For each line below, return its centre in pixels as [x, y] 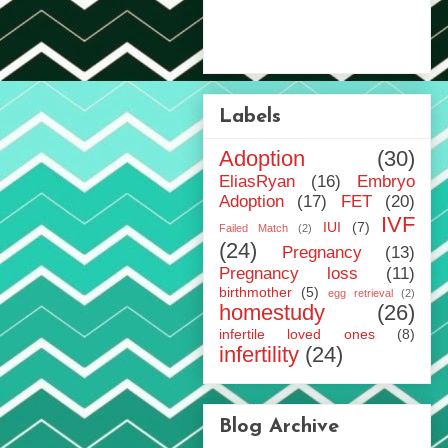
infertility [259, 355]
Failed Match [254, 228]
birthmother [255, 292]
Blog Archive [279, 427]
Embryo [386, 182]
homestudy [272, 313]
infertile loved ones [297, 334]
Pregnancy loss [288, 274]
